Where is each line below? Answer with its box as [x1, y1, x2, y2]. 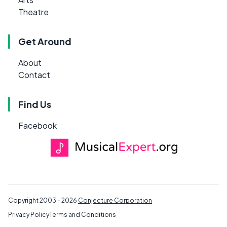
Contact [18, 69, 50, 81]
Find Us [18, 98, 51, 110]
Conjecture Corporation [78, 196, 152, 204]
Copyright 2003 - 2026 [8, 196, 78, 204]
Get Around [18, 35, 71, 48]
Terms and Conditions [49, 210, 116, 218]
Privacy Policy [8, 210, 49, 218]
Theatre [18, 7, 49, 18]
